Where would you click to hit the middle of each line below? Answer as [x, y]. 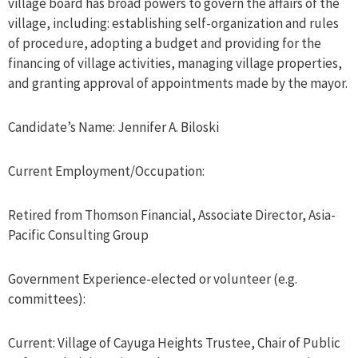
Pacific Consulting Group [78, 235]
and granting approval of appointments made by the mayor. [178, 84]
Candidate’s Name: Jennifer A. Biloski [113, 127]
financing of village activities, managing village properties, [175, 64]
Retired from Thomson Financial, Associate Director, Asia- [172, 215]
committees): [47, 299]
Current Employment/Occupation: [106, 171]
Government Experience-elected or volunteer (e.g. [153, 279]
